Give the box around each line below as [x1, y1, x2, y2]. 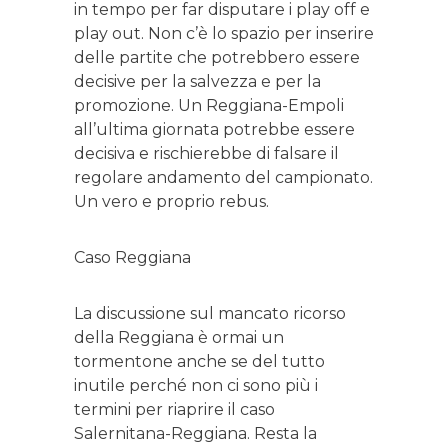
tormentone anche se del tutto [74, 352, 325, 372]
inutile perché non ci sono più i [74, 376, 318, 396]
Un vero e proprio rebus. [74, 192, 269, 212]
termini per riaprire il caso [74, 400, 275, 420]
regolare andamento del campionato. [74, 168, 373, 188]
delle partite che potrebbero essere [74, 48, 360, 68]
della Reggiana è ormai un [74, 328, 284, 348]
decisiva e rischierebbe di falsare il [74, 144, 339, 164]
